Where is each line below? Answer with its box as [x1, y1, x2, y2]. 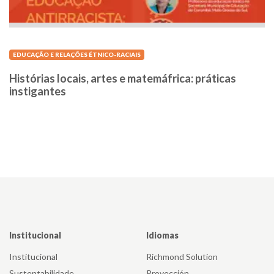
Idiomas [146, 230, 179, 241]
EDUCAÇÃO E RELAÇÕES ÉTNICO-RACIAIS [13, 51, 141, 59]
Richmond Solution [146, 251, 218, 262]
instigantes [9, 84, 66, 98]
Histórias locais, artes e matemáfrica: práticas [9, 72, 236, 86]
